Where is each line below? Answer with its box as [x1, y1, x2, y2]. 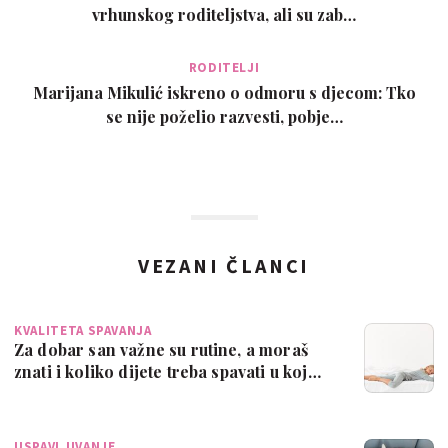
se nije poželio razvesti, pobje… [105, 106, 343, 128]
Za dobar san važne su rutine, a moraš [14, 339, 308, 361]
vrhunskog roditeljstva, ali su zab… [92, 4, 356, 26]
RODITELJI [188, 59, 260, 77]
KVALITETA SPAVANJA [14, 322, 152, 340]
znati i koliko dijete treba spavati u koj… [14, 361, 321, 383]
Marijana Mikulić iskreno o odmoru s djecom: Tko [32, 82, 416, 104]
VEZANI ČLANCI [137, 253, 311, 279]
